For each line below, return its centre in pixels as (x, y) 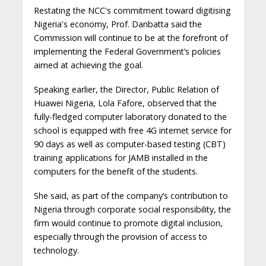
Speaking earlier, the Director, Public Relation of (126, 90)
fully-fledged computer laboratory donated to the (130, 117)
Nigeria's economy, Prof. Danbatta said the (118, 24)
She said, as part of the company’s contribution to (131, 196)
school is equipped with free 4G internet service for (132, 131)
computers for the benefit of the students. (115, 172)
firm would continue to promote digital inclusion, (128, 223)
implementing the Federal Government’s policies (127, 52)
